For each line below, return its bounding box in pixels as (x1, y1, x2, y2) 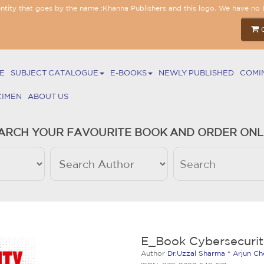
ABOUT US (27, 92, 68, 101)
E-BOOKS (110, 68, 147, 77)
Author (141, 249, 167, 257)
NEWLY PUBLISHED (158, 68, 234, 77)
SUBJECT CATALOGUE (10, 68, 98, 77)
